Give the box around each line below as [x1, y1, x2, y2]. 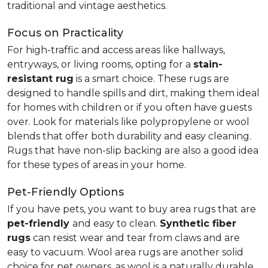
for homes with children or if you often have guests [7, 102, 252, 113]
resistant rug [7, 73, 74, 84]
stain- [193, 59, 223, 70]
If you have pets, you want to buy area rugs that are [7, 203, 256, 215]
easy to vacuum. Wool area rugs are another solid [7, 246, 243, 258]
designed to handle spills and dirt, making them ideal [7, 87, 260, 99]
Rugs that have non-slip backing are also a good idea [7, 145, 258, 156]
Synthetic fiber [160, 218, 236, 229]
